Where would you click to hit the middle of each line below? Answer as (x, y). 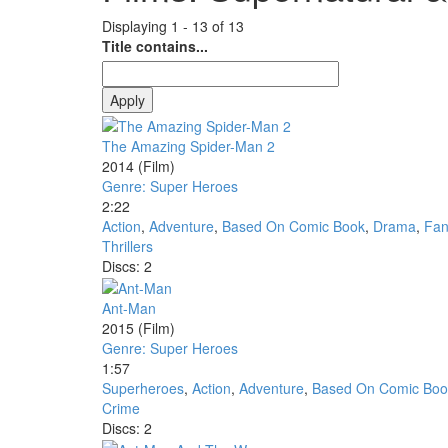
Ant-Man (129, 307)
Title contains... (155, 46)
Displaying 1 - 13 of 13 (173, 26)
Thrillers (127, 245)
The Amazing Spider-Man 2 (188, 145)
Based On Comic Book (293, 225)
